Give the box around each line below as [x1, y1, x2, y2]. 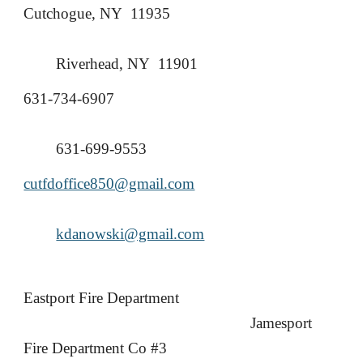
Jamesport [250, 314, 313, 331]
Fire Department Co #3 [23, 340, 168, 357]
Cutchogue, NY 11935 [23, 5, 171, 22]
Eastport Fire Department [23, 289, 180, 306]
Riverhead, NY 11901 [56, 55, 199, 72]
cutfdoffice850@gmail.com [23, 175, 195, 192]
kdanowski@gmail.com [56, 225, 205, 242]
